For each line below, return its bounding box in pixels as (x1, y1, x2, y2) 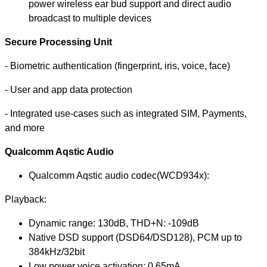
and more (5, 122, 45, 133)
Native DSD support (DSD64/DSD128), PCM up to (29, 232, 242, 243)
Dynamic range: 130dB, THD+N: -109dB (29, 218, 199, 228)
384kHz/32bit (29, 246, 85, 257)
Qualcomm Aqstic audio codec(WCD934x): (29, 170, 209, 181)
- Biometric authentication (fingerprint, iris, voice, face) (5, 60, 230, 71)
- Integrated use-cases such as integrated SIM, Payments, (5, 108, 247, 119)
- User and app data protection (5, 84, 132, 95)
